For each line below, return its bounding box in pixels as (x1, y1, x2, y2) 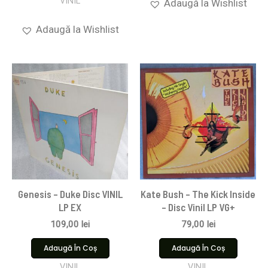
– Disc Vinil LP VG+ (161, 201, 235, 214)
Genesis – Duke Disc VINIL (17, 188, 123, 200)
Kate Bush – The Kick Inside (141, 188, 255, 200)
